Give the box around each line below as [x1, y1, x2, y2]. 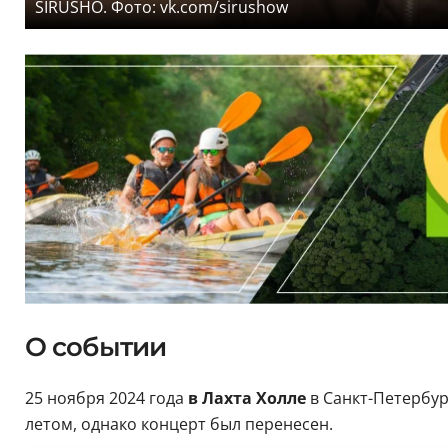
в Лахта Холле [183, 386, 310, 409]
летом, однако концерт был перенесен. [24, 412, 333, 435]
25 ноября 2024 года [24, 386, 184, 409]
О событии [24, 330, 167, 363]
